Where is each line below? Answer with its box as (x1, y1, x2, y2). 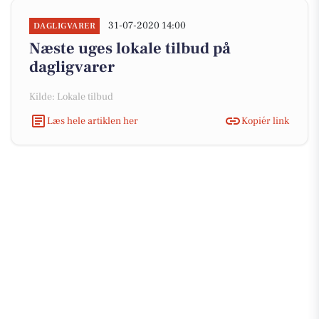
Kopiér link (241, 114, 289, 127)
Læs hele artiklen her (47, 114, 138, 127)
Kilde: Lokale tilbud (29, 90, 113, 103)
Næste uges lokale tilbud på (29, 38, 231, 58)
